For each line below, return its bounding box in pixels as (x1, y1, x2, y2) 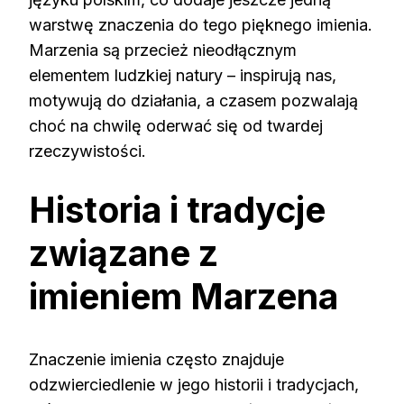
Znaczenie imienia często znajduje (29, 350, 284, 370)
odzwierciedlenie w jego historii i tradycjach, (29, 375, 359, 395)
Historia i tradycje (29, 188, 326, 231)
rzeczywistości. (29, 141, 146, 161)
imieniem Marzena (29, 274, 338, 317)
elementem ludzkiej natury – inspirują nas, (29, 65, 336, 85)
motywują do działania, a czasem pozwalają (29, 90, 358, 110)
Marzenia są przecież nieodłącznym (29, 40, 297, 60)
